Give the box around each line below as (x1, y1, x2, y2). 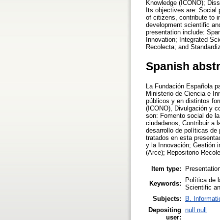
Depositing (148, 206, 181, 214)
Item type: (151, 165, 181, 172)
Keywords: (149, 179, 181, 187)
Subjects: (153, 194, 181, 202)
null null (185, 206, 207, 214)
